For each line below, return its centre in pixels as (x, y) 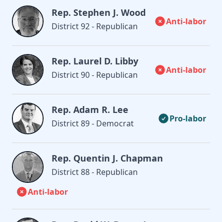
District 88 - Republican (95, 172)
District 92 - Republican (95, 26)
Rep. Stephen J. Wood (99, 12)
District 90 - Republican (95, 75)
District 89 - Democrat (93, 123)
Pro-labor (188, 118)
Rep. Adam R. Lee (90, 109)
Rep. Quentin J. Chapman (107, 158)
